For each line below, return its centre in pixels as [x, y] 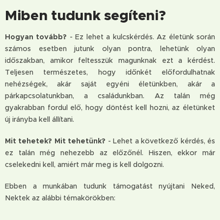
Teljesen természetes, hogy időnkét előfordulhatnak [110, 72]
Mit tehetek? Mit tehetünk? [55, 141]
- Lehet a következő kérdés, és [161, 141]
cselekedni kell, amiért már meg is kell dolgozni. [84, 165]
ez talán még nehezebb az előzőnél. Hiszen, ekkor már [110, 153]
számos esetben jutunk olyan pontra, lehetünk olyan [110, 49]
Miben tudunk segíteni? [85, 15]
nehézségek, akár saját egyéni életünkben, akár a [110, 84]
